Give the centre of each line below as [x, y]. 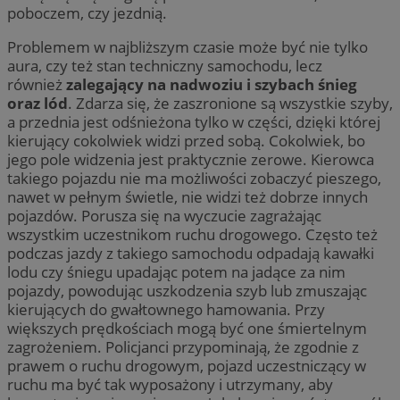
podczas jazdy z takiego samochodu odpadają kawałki [191, 254]
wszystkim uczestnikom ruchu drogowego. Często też [192, 235]
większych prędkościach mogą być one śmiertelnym [187, 329]
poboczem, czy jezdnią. [87, 13]
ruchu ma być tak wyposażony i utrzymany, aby [170, 385]
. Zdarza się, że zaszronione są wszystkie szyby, [230, 104]
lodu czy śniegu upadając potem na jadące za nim [176, 272]
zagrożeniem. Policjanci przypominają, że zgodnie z [183, 347]
